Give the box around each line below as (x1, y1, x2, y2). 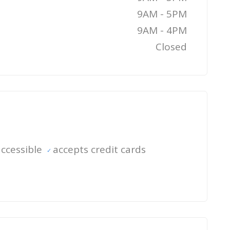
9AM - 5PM (137, 7, 187, 21)
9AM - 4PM (137, 24, 187, 37)
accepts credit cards (53, 143, 146, 156)
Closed (156, 40, 187, 53)
